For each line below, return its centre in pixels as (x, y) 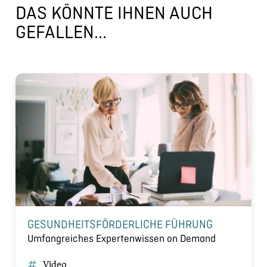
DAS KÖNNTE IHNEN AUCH (114, 13)
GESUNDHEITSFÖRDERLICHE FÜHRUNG (120, 224)
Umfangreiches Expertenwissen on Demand (122, 238)
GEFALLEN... (61, 32)
